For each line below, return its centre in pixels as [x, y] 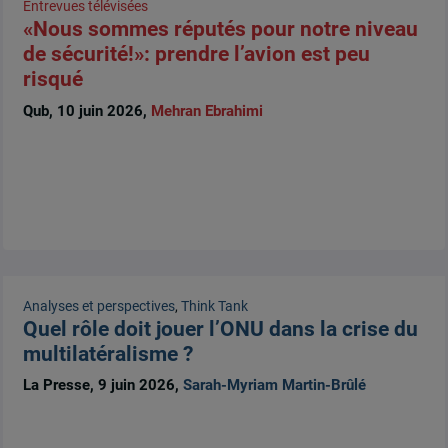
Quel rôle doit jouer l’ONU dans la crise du [220, 329]
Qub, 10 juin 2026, [86, 110]
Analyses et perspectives [98, 306]
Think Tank [214, 306]
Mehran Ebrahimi [206, 110]
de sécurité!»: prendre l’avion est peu [196, 54]
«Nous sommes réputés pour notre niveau [220, 29]
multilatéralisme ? [107, 354]
